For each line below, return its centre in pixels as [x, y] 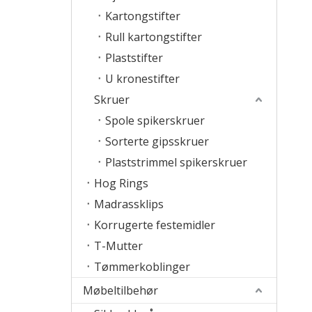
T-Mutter [118, 246]
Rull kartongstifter [154, 37]
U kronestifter [142, 79]
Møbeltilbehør [120, 290]
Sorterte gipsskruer [157, 141]
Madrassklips [129, 204]
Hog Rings [121, 183]
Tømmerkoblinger [142, 267]
